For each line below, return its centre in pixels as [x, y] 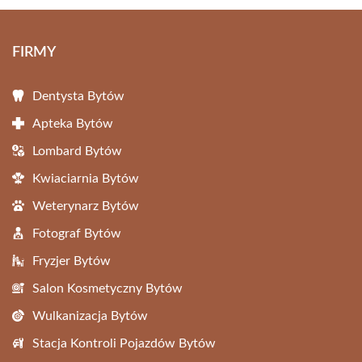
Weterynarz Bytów [86, 206]
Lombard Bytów [77, 151]
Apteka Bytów [73, 124]
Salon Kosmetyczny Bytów [107, 288]
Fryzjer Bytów [72, 261]
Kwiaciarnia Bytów [86, 179]
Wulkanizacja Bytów [90, 316]
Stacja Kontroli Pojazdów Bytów [124, 343]
